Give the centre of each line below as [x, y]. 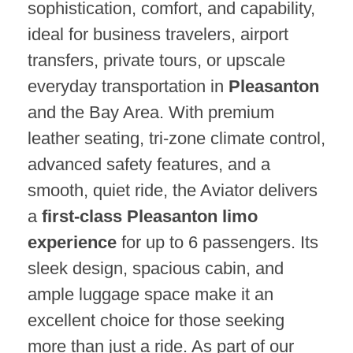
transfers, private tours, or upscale [156, 61]
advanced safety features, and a [149, 165]
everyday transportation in [128, 87]
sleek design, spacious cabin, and [156, 269]
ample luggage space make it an [150, 295]
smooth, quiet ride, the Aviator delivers [173, 191]
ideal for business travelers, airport [158, 35]
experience [72, 243]
